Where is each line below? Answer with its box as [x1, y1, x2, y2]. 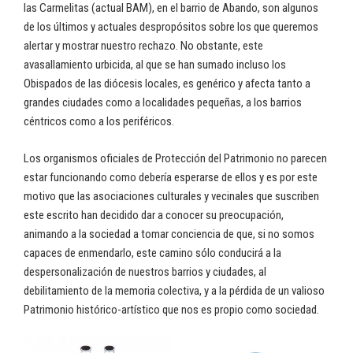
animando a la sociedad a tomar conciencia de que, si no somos [24, 226, 314, 241]
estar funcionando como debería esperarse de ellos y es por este [24, 169, 318, 184]
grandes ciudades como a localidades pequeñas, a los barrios [24, 95, 302, 110]
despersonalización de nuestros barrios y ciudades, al [24, 264, 266, 279]
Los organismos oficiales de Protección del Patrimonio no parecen [24, 150, 327, 165]
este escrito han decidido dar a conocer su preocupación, [24, 207, 284, 222]
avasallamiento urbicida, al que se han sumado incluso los [24, 58, 286, 72]
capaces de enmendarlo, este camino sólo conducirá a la [24, 245, 281, 260]
